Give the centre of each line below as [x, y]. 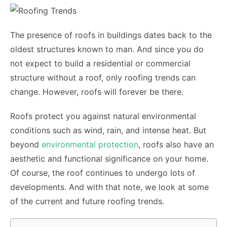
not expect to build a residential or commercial [100, 63]
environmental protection [90, 144]
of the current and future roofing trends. [87, 201]
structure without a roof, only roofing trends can [103, 78]
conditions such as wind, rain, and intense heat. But [108, 130]
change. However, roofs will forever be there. [97, 92]
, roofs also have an [176, 144]
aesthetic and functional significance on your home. [109, 159]
